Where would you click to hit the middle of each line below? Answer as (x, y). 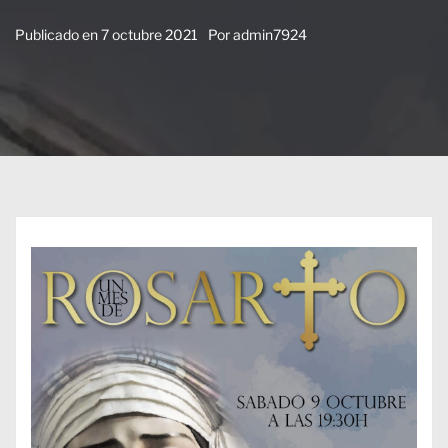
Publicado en (58, 34)
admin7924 (270, 34)
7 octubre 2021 (149, 34)
